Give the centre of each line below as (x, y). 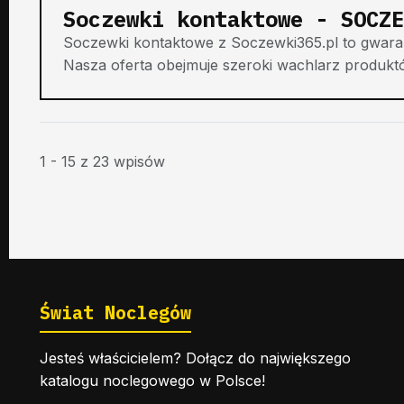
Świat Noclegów (115, 312)
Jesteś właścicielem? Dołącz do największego (195, 358)
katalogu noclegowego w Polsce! (152, 380)
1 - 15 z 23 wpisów (102, 161)
